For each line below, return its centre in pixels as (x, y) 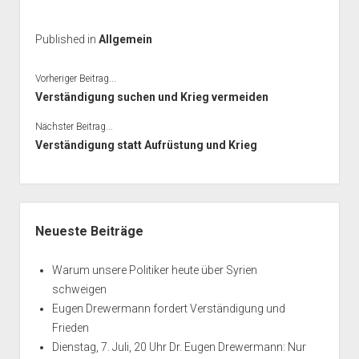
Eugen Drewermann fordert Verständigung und (168, 308)
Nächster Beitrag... (74, 126)
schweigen (79, 289)
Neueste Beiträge (89, 231)
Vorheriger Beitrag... (75, 78)
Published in (67, 39)
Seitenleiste (56, 211)
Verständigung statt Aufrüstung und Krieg (146, 145)
